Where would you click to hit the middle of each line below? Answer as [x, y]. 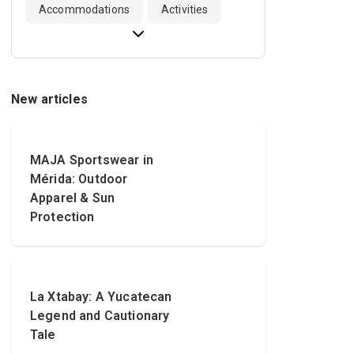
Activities [185, 10]
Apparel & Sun [73, 198]
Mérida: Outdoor [79, 179]
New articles [49, 100]
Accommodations [84, 10]
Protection [62, 217]
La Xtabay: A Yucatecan [101, 297]
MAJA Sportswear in [92, 160]
